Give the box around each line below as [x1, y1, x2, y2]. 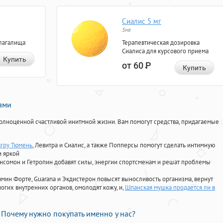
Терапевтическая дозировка [122, 38, 200, 47]
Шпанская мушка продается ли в [125, 183, 215, 192]
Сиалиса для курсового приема [122, 47, 209, 56]
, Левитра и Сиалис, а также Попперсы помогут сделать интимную [32, 141, 215, 150]
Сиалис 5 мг [122, 16, 161, 26]
